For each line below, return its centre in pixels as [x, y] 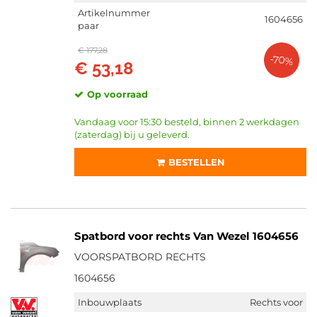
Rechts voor [276, 302]
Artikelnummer [114, 13]
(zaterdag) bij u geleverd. [132, 134]
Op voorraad [117, 94]
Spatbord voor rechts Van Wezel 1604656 [186, 236]
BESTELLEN [196, 162]
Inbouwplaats [110, 302]
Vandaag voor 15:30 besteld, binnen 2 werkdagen [187, 122]
